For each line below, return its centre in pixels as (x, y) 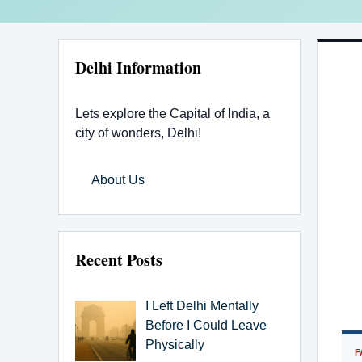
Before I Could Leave (206, 325)
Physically (175, 344)
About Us (118, 179)
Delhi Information (138, 67)
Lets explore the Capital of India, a (173, 113)
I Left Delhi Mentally (202, 305)
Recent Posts (119, 259)
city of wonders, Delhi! (138, 133)
